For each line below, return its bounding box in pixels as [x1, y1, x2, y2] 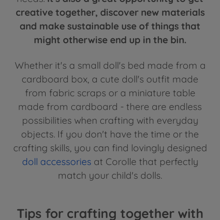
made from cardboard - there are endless [18, 100, 202, 112]
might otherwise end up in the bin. [33, 33, 187, 46]
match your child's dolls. [58, 169, 162, 181]
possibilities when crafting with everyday [22, 114, 198, 126]
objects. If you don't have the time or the [21, 128, 199, 140]
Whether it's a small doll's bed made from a [14, 59, 206, 71]
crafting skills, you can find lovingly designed [13, 141, 207, 154]
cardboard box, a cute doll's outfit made [22, 73, 198, 85]
